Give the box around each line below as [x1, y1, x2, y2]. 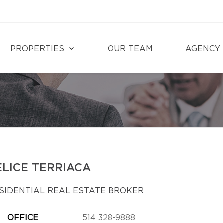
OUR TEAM [108, 45, 153, 53]
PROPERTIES [10, 45, 64, 53]
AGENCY [185, 45, 220, 53]
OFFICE [7, 214, 38, 222]
